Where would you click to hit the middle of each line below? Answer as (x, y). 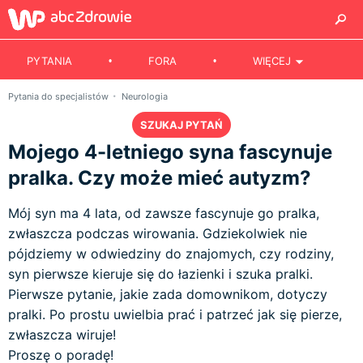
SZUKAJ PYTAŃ (181, 125)
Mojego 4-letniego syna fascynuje (170, 152)
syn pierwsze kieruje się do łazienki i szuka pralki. (160, 274)
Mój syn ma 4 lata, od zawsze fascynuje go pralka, (164, 213)
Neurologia (145, 96)
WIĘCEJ (272, 61)
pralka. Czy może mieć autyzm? (160, 178)
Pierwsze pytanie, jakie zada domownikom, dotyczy (168, 294)
